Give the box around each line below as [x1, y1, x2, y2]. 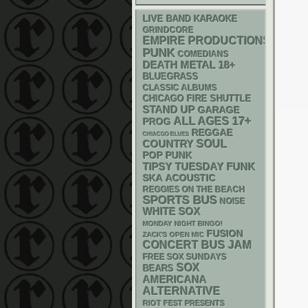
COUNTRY [143, 139, 194, 150]
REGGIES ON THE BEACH [143, 185, 245, 195]
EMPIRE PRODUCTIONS [143, 35, 271, 47]
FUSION [207, 229, 243, 239]
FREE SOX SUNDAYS [143, 252, 227, 262]
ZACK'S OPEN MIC [143, 231, 204, 239]
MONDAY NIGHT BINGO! [143, 220, 223, 228]
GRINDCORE [143, 25, 194, 35]
